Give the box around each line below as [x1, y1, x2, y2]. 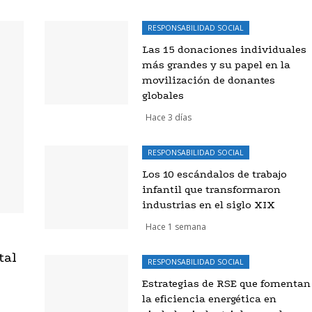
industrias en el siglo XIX [141, 198, 275, 211]
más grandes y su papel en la [141, 58, 290, 71]
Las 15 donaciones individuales [141, 42, 306, 56]
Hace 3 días [145, 111, 192, 123]
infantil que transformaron [141, 182, 281, 196]
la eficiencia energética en [141, 292, 276, 305]
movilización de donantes [141, 73, 275, 86]
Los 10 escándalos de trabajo [141, 167, 287, 180]
